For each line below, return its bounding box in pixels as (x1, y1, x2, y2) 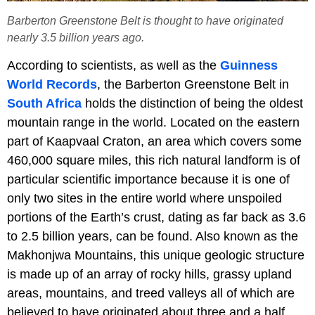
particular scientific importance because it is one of (7, 172, 290, 186)
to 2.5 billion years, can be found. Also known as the (7, 229, 298, 243)
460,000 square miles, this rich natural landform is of (7, 153, 300, 167)
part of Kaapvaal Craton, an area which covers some (7, 134, 302, 148)
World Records (7, 77, 97, 91)
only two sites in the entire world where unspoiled (7, 191, 282, 205)
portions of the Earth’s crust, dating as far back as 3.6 (7, 210, 306, 224)
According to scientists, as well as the (7, 58, 220, 72)
